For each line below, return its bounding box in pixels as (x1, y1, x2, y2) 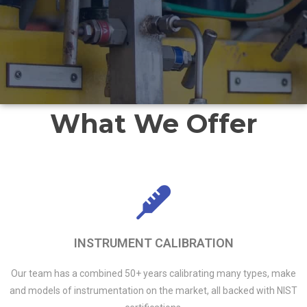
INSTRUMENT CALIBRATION (73, 236, 234, 250)
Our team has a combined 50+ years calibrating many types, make (11, 268, 296, 279)
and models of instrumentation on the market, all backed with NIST (10, 285, 297, 296)
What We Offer (50, 108, 257, 140)
